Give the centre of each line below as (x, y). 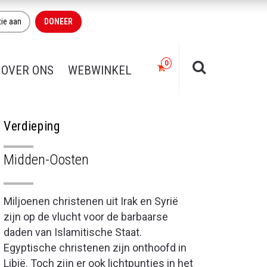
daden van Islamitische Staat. (73, 232)
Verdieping (32, 126)
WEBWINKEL (100, 70)
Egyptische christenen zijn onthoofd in (95, 248)
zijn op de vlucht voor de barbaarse (86, 217)
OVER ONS (27, 70)
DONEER (58, 21)
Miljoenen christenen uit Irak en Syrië (91, 201)
